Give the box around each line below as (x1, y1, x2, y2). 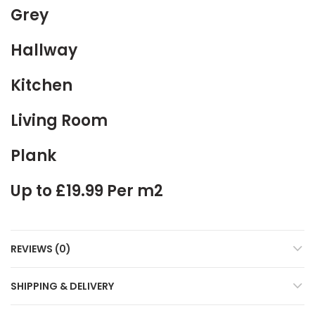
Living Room (11, 110, 108, 131)
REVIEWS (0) (11, 242, 71, 256)
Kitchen (11, 75, 72, 96)
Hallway (11, 39, 77, 61)
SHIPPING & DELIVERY (11, 279, 114, 293)
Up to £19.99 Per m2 (11, 180, 163, 202)
